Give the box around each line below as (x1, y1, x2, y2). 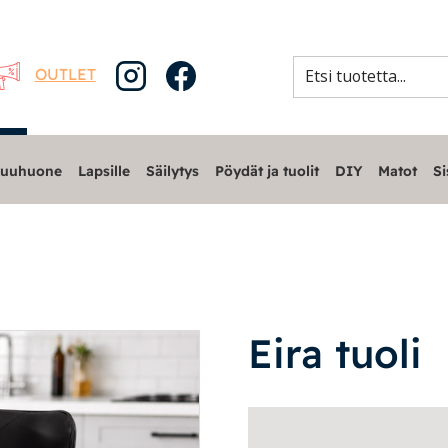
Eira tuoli (248, 327, 423, 378)
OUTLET (34, 63, 96, 84)
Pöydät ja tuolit (214, 162, 319, 179)
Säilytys (145, 162, 199, 179)
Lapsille (77, 162, 130, 179)
